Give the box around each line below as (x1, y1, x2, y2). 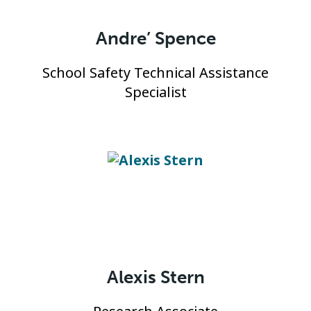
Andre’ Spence (95, 28, 216, 49)
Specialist (124, 83, 187, 103)
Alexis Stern (106, 267, 205, 288)
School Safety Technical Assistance (42, 63, 269, 83)
